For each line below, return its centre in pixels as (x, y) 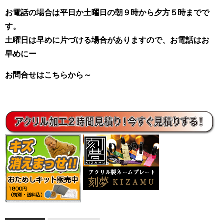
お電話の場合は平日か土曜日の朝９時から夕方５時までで (107, 12)
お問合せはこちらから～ (48, 75)
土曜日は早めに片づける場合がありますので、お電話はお (107, 40)
